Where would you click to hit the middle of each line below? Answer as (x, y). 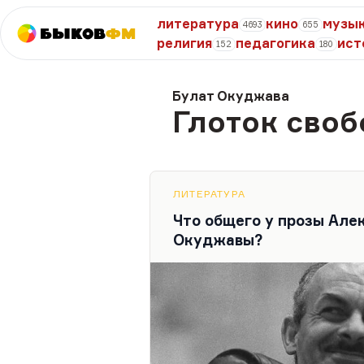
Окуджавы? (218, 240)
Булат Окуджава (231, 96)
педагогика (275, 43)
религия (184, 43)
